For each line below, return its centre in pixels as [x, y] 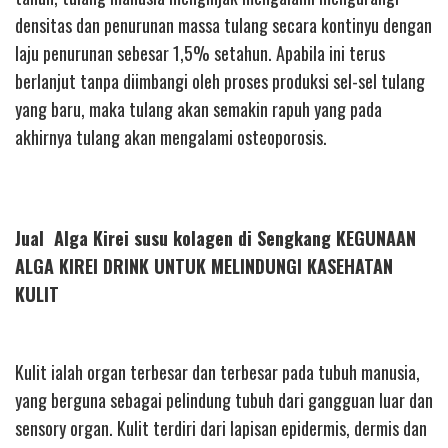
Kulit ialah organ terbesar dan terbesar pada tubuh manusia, [217, 372]
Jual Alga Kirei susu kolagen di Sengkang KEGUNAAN [215, 237]
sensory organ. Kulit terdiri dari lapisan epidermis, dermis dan [221, 428]
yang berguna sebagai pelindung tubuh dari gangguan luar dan [224, 400]
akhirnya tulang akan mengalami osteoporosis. [171, 136]
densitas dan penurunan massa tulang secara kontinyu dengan [223, 24]
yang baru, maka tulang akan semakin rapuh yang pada [198, 108]
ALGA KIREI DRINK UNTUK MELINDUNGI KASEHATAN [204, 265]
